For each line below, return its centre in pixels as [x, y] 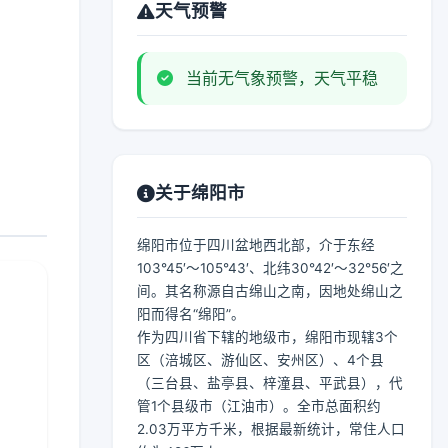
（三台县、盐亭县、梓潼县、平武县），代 [270, 383]
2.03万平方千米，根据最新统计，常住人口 [271, 429]
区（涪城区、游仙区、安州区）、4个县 [260, 360]
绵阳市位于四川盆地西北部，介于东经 [256, 245]
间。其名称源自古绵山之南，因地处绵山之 [270, 291]
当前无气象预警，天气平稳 [279, 78]
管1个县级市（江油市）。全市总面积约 [259, 406]
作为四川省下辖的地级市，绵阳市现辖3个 [267, 337]
